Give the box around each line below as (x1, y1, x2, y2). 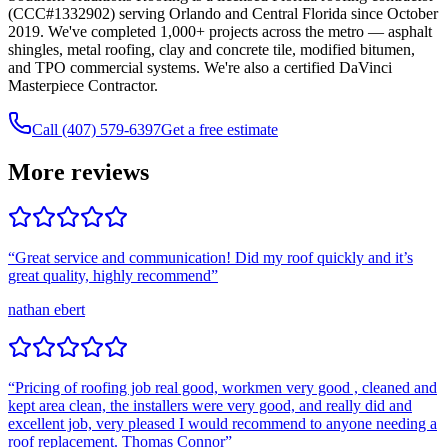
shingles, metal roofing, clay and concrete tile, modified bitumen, (8, 40, 415, 58)
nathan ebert (8, 301, 85, 319)
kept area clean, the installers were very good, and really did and (8, 397, 412, 415)
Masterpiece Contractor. (8, 76, 158, 94)
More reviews (8, 158, 149, 185)
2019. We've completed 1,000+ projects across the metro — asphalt (8, 22, 432, 40)
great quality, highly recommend (8, 267, 211, 285)
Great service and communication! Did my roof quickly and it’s (15, 249, 413, 267)
